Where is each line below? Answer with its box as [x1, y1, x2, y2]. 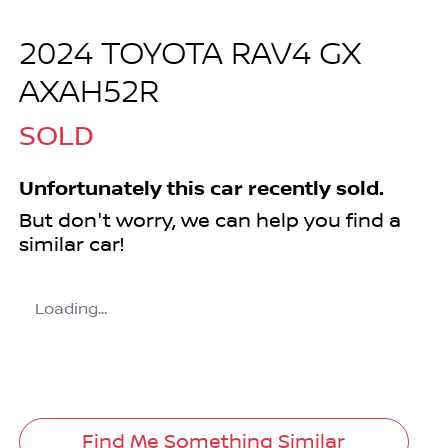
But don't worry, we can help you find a [19, 209, 401, 234]
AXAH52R [19, 74, 159, 113]
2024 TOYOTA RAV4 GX [19, 36, 361, 75]
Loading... [35, 300, 107, 319]
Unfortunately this [19, 177, 210, 202]
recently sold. [243, 177, 384, 202]
